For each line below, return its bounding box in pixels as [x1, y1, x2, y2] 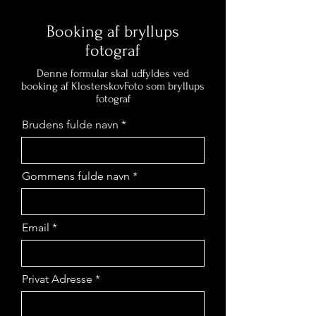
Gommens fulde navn [22, 169, 130, 183]
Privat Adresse [22, 272, 92, 286]
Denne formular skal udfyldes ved [37, 67, 189, 80]
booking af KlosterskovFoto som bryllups [21, 80, 205, 92]
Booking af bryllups [47, 22, 179, 41]
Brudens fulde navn [22, 118, 119, 131]
